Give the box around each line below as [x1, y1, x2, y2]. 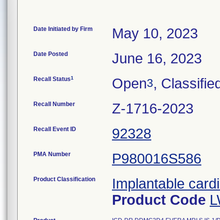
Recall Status [33, 76, 71, 82]
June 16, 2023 [112, 51, 202, 66]
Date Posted [33, 51, 68, 57]
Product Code [112, 192, 210, 208]
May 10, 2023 [112, 26, 198, 41]
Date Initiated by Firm [33, 26, 93, 32]
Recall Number [33, 101, 75, 108]
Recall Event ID [33, 126, 76, 133]
